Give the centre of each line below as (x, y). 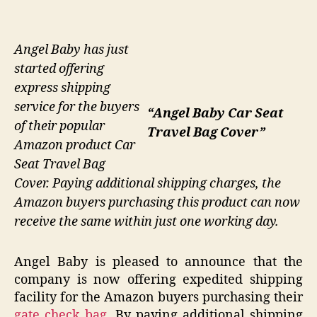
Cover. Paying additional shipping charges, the (148, 184)
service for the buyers (77, 108)
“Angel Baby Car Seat (215, 114)
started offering (59, 69)
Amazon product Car (75, 146)
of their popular (59, 127)
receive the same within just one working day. (146, 222)
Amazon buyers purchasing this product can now (157, 203)
